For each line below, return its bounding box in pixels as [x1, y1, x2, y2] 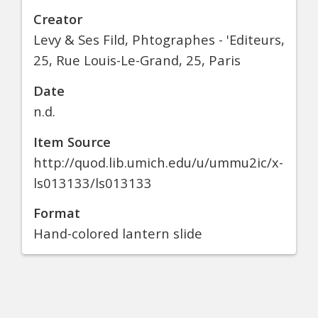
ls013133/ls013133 [33, 173, 152, 192]
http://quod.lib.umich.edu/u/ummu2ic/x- [33, 153, 283, 171]
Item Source [33, 132, 111, 150]
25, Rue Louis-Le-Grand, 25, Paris [33, 51, 241, 70]
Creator [33, 10, 82, 28]
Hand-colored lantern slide [33, 224, 202, 243]
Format [33, 204, 80, 222]
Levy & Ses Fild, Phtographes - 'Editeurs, [33, 31, 285, 49]
